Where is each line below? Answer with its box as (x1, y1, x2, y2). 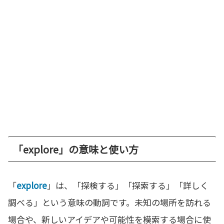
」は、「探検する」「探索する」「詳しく (47, 178, 208, 191)
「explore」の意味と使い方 (13, 141, 138, 156)
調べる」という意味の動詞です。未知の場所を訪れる (8, 195, 211, 208)
